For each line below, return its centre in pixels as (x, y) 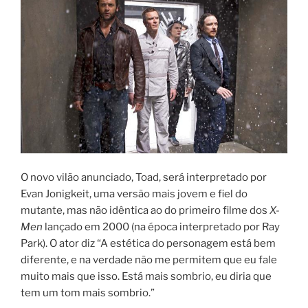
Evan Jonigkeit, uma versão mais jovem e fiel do (134, 194)
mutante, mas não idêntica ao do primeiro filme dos (145, 210)
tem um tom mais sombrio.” (88, 293)
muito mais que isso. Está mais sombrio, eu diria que (146, 276)
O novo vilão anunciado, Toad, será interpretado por (144, 177)
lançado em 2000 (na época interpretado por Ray (161, 227)
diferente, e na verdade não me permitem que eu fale (149, 260)
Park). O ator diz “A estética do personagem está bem (148, 243)
